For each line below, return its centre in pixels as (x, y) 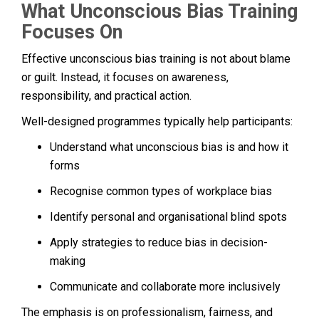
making (68, 261)
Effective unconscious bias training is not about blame (156, 58)
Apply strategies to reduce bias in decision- (159, 242)
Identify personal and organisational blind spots (168, 216)
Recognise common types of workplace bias (161, 191)
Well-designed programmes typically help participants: (157, 121)
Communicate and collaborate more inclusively (165, 286)
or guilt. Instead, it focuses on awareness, (125, 77)
